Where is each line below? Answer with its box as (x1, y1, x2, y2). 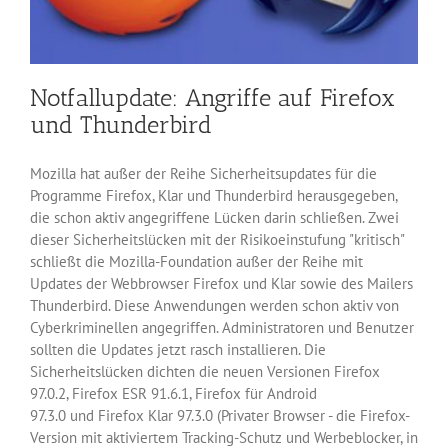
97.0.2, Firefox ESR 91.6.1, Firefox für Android (30, 384, 317, 404)
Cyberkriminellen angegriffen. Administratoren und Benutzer (30, 318, 414, 338)
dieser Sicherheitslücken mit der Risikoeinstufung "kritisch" (30, 230, 404, 250)
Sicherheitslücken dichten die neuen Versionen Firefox (30, 362, 380, 382)
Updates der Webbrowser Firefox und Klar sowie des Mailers (30, 274, 413, 294)
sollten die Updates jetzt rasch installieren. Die (30, 340, 326, 360)
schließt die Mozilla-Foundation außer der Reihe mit (30, 252, 363, 272)
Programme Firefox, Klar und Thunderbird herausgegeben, (30, 186, 397, 206)
